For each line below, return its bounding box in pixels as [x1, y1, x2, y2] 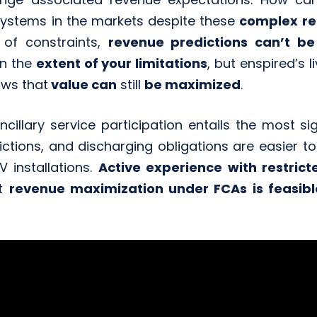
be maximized [144, 76, 241, 94]
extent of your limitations [35, 54, 208, 73]
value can [47, 76, 117, 94]
